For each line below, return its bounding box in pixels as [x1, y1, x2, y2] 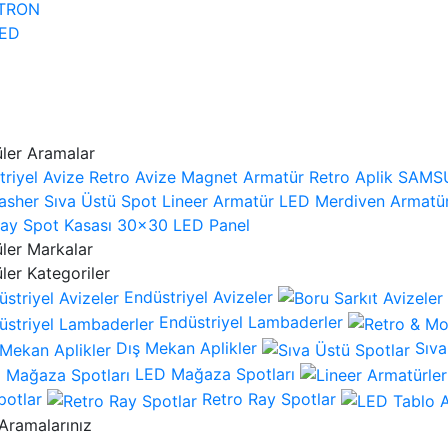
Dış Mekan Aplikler [116, 338, 257, 359]
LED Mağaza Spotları [135, 363, 295, 384]
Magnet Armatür [181, 166, 304, 187]
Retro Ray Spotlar [202, 389, 336, 410]
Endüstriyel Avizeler [124, 286, 273, 307]
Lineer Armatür [162, 190, 274, 211]
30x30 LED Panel [117, 214, 250, 235]
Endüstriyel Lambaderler [159, 312, 343, 333]
